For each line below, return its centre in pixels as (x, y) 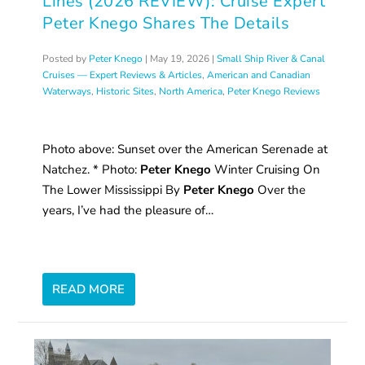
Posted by (66, 58)
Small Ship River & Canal (271, 58)
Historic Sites (125, 91)
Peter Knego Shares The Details (166, 23)
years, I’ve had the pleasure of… (128, 210)
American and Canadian (259, 75)
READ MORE (89, 289)
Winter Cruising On (266, 169)
